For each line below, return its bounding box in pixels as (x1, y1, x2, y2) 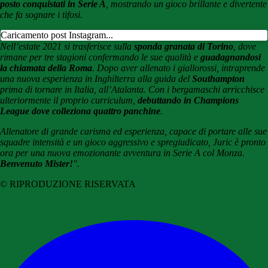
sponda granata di (134, 41, 205, 52)
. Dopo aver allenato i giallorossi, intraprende (92, 63, 265, 74)
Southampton (192, 74, 245, 84)
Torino (207, 41, 233, 52)
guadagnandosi (200, 52, 261, 63)
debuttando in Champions (138, 95, 239, 106)
